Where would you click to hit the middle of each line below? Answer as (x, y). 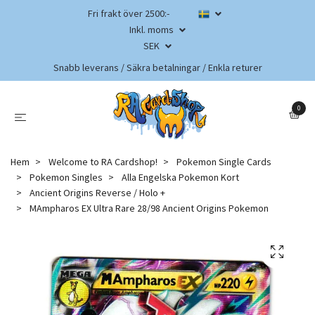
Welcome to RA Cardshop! (103, 161)
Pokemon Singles (66, 177)
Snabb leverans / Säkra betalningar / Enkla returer (157, 67)
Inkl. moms (153, 30)
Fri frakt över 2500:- (129, 13)
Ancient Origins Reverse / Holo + (97, 192)
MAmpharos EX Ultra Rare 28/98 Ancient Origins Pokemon (148, 208)
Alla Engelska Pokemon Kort (180, 177)
